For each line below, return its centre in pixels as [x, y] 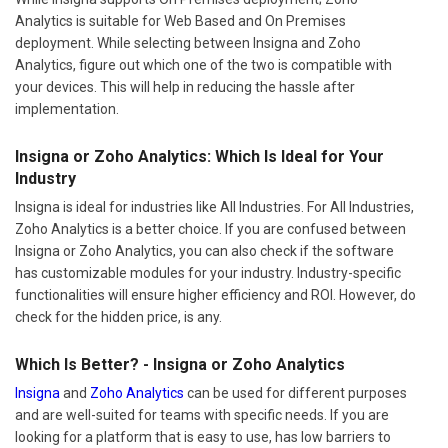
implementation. [67, 109]
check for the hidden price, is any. [118, 317]
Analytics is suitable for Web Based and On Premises [180, 21]
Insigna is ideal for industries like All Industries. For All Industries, [214, 207]
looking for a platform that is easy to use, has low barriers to [203, 437]
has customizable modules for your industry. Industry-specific [208, 273]
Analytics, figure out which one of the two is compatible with [203, 65]
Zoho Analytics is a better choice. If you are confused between [210, 229]
